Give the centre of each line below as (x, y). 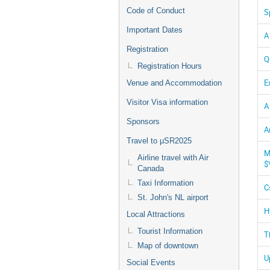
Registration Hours (170, 66)
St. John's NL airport (173, 197)
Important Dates (155, 30)
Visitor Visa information (167, 102)
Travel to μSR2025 (159, 141)
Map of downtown (168, 246)
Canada (151, 168)
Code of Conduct (156, 11)
